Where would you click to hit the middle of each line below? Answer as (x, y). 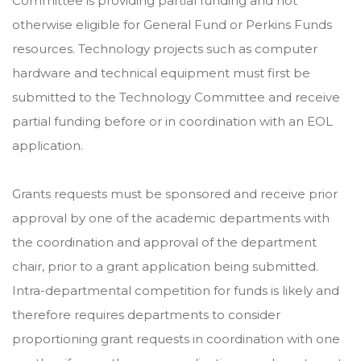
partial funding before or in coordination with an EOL (172, 121)
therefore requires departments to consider (146, 315)
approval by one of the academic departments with (171, 218)
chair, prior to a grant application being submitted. (165, 266)
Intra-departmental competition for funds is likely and (176, 290)
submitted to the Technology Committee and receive (176, 97)
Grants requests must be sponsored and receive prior (175, 194)
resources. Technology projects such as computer (165, 49)
